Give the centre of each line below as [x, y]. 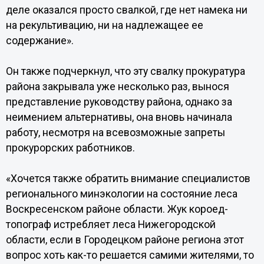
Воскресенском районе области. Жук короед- [117, 209]
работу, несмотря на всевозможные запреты [115, 133]
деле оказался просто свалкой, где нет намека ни [126, 10]
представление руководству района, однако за [119, 102]
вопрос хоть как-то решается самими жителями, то [130, 255]
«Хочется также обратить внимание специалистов [128, 179]
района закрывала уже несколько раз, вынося [117, 87]
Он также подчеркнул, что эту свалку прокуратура [125, 71]
